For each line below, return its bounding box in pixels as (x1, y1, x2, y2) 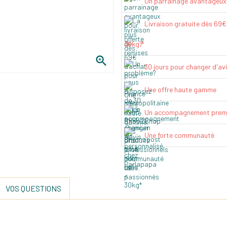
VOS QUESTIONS (6, 183, 61, 193)
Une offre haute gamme (144, 85, 216, 94)
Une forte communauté (144, 130, 214, 139)
